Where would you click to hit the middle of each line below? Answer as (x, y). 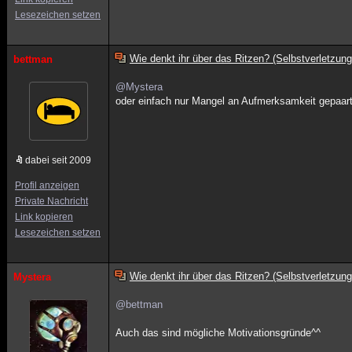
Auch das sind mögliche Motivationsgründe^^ (218, 333)
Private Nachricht (51, 201)
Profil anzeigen (47, 185)
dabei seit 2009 (58, 160)
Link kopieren (44, 217)
